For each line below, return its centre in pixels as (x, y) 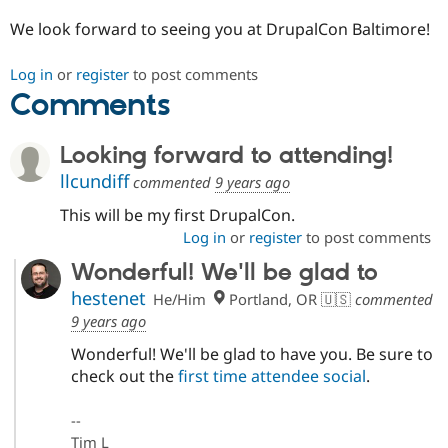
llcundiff (94, 181)
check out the (124, 376)
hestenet (108, 298)
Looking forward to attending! (226, 156)
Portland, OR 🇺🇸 (287, 299)
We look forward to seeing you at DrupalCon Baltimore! (220, 29)
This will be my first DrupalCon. (177, 215)
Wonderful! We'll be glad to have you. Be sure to (251, 354)
